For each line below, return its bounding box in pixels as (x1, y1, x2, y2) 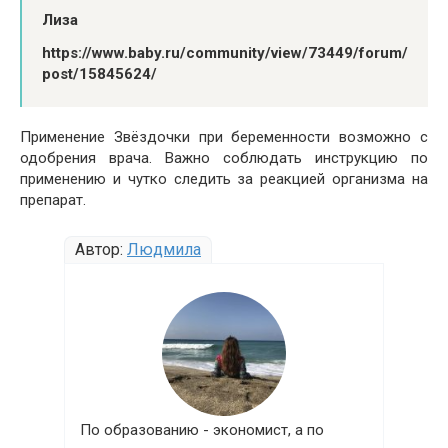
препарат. (20, 191, 86, 210)
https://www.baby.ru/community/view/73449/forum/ (42, 44, 408, 63)
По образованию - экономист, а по (80, 421, 324, 440)
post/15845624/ (42, 65, 157, 84)
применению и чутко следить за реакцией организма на (20, 170, 428, 189)
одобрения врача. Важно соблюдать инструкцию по (20, 149, 428, 168)
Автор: (75, 240, 127, 260)
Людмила (127, 240, 201, 260)
